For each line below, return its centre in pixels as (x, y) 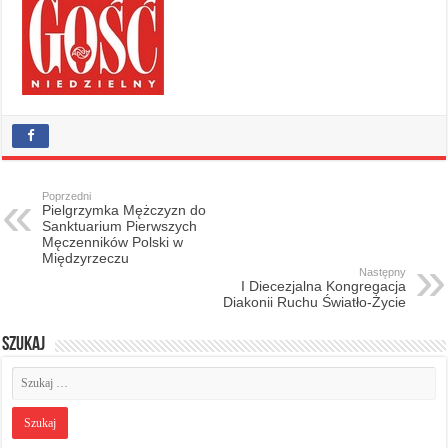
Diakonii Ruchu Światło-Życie (314, 301)
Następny (382, 271)
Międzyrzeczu (86, 257)
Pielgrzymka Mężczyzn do (124, 209)
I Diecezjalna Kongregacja (323, 285)
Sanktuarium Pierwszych (120, 225)
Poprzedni (67, 195)
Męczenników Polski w (113, 241)
